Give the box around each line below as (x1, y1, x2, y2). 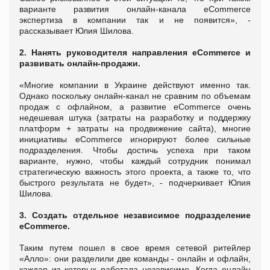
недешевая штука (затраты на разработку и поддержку (19, 112, 251, 122)
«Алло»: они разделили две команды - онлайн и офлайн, (19, 253, 251, 263)
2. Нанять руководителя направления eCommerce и (19, 47, 251, 57)
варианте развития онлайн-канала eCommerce (19, 4, 251, 14)
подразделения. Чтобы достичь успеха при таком (19, 145, 251, 155)
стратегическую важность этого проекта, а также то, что (19, 166, 251, 177)
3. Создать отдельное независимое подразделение (19, 210, 251, 220)
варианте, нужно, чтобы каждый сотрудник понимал (19, 155, 251, 166)
